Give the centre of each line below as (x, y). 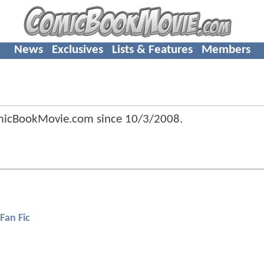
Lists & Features (152, 49)
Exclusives (77, 49)
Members (226, 49)
